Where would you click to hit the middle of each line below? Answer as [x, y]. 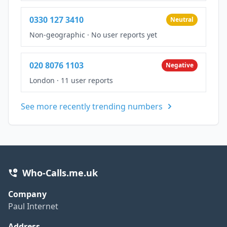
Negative [180, 65]
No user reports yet [124, 34]
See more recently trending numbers [92, 106]
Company [27, 194]
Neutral [182, 19]
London [42, 80]
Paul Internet [33, 206]
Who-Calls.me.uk [60, 173]
